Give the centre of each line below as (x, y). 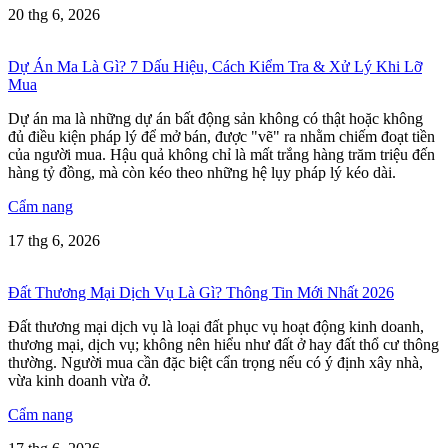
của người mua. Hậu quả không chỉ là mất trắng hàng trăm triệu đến (221, 154)
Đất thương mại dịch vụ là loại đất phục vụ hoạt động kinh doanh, (216, 326)
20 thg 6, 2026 (54, 14)
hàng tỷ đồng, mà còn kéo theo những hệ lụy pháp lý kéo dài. (202, 172)
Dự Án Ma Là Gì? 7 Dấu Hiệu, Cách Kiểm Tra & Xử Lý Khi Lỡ (215, 66)
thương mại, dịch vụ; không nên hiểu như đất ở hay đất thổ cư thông (223, 344)
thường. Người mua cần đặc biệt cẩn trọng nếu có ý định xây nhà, (215, 362)
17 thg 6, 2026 (54, 240)
